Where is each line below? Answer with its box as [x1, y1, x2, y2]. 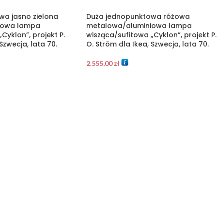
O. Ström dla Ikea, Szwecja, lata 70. [86, 39, 209, 49]
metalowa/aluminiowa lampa [86, 20, 192, 31]
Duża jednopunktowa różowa [86, 11, 190, 21]
